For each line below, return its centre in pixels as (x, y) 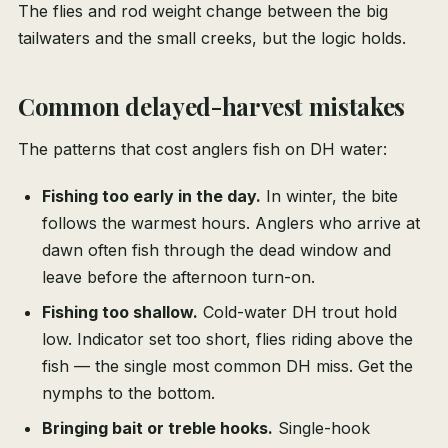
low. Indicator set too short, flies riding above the (227, 339)
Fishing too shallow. (120, 312)
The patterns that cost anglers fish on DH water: (202, 149)
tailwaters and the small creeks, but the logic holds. (212, 38)
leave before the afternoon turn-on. (178, 277)
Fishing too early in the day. (151, 196)
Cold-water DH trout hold (297, 312)
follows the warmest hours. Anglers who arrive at (231, 223)
